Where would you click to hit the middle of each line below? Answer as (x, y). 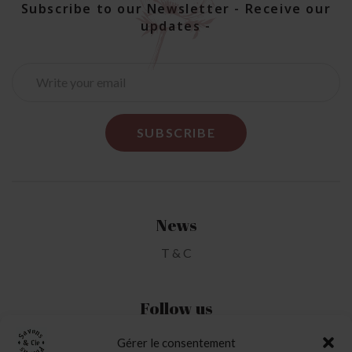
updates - (176, 26)
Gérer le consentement (176, 342)
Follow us (176, 308)
